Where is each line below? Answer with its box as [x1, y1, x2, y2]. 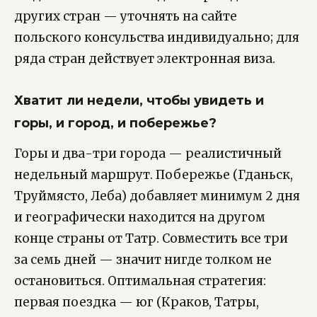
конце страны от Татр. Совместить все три [14, 230, 288, 246]
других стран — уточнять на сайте [14, 8, 237, 24]
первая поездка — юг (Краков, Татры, [14, 294, 259, 310]
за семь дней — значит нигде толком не [14, 251, 272, 267]
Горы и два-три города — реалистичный [14, 145, 282, 161]
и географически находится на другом [14, 209, 265, 225]
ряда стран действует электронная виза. [14, 50, 275, 67]
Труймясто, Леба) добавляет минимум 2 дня [14, 188, 300, 204]
